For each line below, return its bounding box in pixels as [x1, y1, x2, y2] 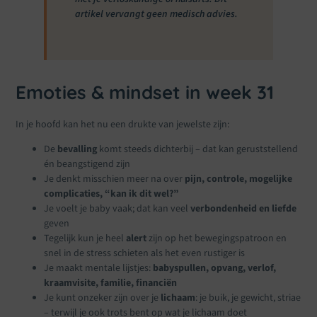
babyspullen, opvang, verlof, [153, 261, 277, 276]
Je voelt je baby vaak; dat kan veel [44, 202, 191, 217]
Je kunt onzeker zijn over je [44, 291, 161, 306]
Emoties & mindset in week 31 [16, 81, 275, 105]
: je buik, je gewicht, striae [195, 291, 301, 306]
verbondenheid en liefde [190, 202, 297, 217]
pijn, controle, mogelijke [185, 172, 293, 187]
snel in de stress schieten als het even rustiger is [44, 246, 246, 261]
